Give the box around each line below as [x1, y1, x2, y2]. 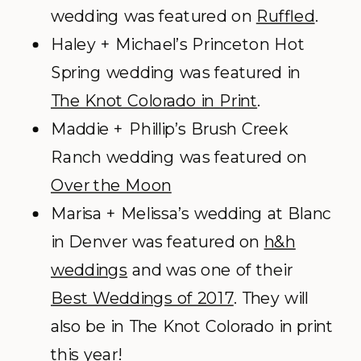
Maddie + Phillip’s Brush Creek [51, 118, 288, 139]
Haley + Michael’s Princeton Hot [51, 34, 305, 55]
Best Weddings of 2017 [51, 288, 234, 309]
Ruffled [255, 6, 315, 27]
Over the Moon [51, 175, 172, 196]
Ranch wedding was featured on [51, 147, 307, 168]
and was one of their [127, 259, 293, 280]
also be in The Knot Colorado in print [51, 316, 333, 337]
